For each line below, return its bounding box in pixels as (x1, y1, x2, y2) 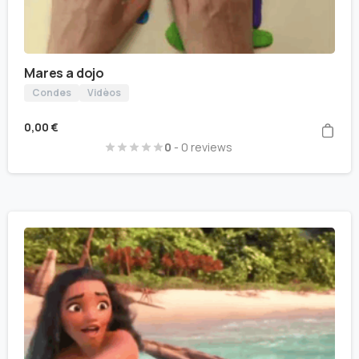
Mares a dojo (24, 64, 105, 83)
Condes (32, 86, 71, 100)
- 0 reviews (171, 139, 232, 155)
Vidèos (87, 86, 121, 100)
